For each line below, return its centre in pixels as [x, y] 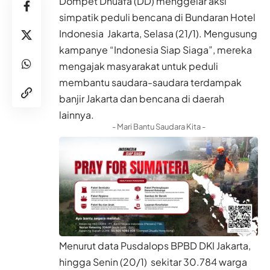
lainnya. [77, 115]
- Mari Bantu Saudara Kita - [159, 127]
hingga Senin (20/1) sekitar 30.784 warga [153, 262]
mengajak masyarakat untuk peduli [139, 66]
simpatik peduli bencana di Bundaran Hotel [157, 17]
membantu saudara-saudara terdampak [150, 83]
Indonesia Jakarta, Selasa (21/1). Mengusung [158, 34]
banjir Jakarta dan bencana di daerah [142, 99]
